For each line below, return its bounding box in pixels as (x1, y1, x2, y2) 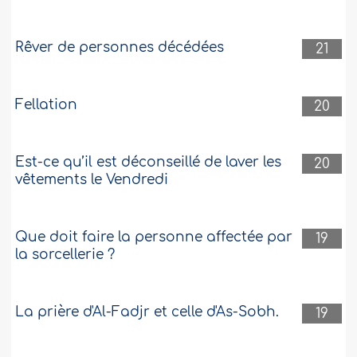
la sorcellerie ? (15, 247, 116, 263)
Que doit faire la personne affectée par (15, 229, 293, 245)
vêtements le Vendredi (15, 172, 169, 188)
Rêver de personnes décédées (15, 40, 225, 56)
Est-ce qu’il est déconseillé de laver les (15, 155, 282, 171)
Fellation (15, 97, 78, 113)
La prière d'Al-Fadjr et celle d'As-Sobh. (15, 304, 280, 320)
